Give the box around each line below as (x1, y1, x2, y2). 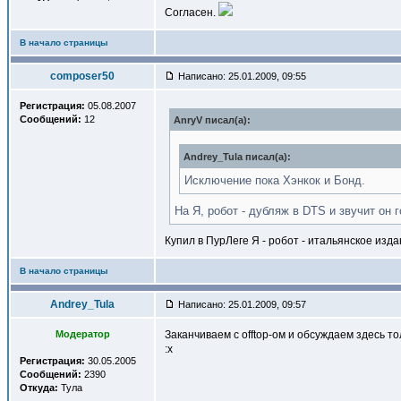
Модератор (55, 328, 110, 339)
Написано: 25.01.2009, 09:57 (175, 299, 306, 310)
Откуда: (20, 382, 58, 393)
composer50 (50, 70, 115, 82)
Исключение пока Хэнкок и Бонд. (184, 174, 365, 187)
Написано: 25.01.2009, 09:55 (175, 71, 306, 81)
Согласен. (165, 6, 218, 19)
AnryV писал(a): (174, 115, 251, 125)
